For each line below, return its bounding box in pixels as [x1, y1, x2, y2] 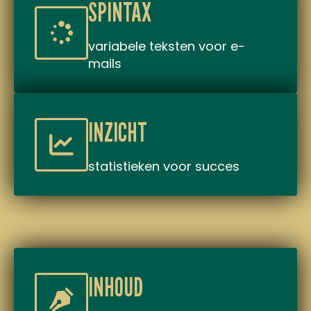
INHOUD [88, 271, 143, 303]
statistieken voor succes [88, 158, 239, 175]
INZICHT [88, 116, 147, 148]
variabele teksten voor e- [88, 37, 245, 55]
